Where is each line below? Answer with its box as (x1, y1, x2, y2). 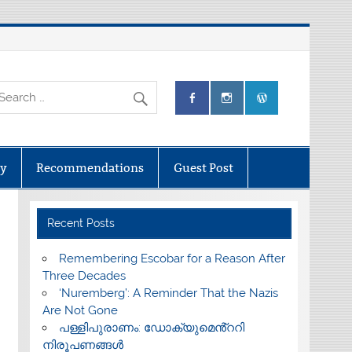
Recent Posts (47, 217, 115, 230)
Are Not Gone (42, 303, 118, 318)
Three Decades (42, 269, 126, 284)
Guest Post (173, 160, 233, 176)
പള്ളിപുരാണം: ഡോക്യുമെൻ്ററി (58, 321, 244, 335)
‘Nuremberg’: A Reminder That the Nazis (58, 286, 278, 301)
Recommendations (36, 160, 145, 176)
